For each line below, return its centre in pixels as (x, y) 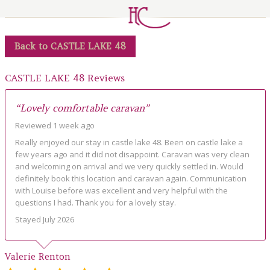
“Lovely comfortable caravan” (82, 108)
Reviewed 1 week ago (55, 126)
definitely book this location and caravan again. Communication (130, 179)
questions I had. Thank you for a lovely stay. (95, 203)
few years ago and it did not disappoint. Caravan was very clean (132, 155)
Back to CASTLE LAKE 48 (70, 46)
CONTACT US (35, 61)
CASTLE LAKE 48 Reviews (64, 78)
